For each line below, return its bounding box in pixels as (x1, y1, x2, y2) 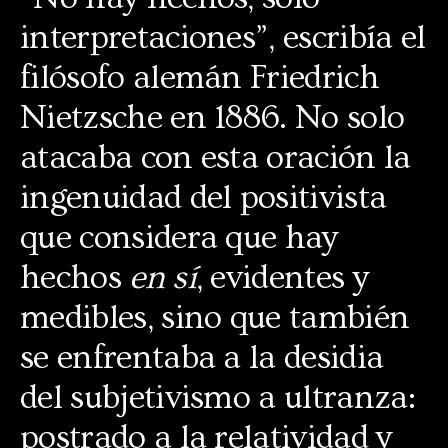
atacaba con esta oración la (20, 138, 411, 177)
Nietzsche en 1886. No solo (20, 98, 405, 137)
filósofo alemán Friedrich (20, 58, 380, 97)
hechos (20, 258, 130, 297)
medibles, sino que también (20, 298, 410, 337)
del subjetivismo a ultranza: (20, 378, 415, 417)
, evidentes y (195, 258, 369, 297)
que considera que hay (20, 218, 338, 257)
